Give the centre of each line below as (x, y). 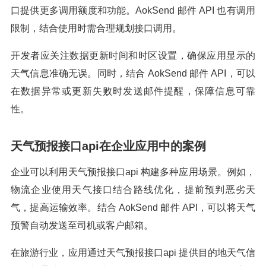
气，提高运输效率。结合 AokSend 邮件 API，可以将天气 (133, 208)
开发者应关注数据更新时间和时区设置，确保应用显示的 (133, 56)
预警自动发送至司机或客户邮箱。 (82, 225)
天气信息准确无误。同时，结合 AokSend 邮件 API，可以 (133, 73)
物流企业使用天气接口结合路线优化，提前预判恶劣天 (133, 190)
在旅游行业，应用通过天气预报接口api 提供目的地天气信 (133, 253)
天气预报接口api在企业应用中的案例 (108, 146)
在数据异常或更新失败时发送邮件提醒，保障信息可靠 (133, 91)
